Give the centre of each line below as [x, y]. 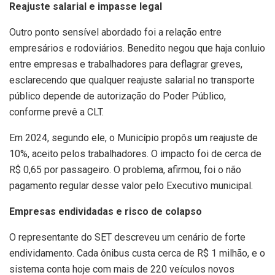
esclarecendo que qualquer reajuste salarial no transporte [132, 80]
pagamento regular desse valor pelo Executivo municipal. [131, 186]
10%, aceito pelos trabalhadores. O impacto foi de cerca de [135, 154]
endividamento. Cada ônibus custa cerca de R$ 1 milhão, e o [137, 254]
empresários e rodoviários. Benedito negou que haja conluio [137, 48]
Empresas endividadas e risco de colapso [106, 212]
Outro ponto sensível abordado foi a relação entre [115, 33]
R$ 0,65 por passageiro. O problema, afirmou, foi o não [125, 170]
